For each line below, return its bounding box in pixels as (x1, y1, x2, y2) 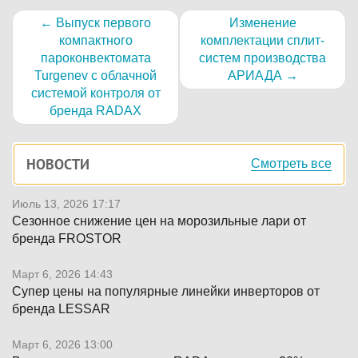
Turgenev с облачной (34, 68, 157, 82)
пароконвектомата (40, 50, 151, 65)
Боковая (11, 138, 82, 164)
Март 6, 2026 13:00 (12, 337, 113, 351)
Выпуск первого (53, 15, 151, 30)
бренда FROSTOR (12, 231, 121, 245)
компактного (58, 33, 133, 47)
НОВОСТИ (26, 154, 89, 173)
